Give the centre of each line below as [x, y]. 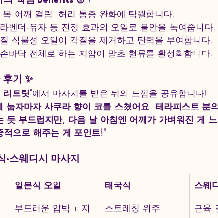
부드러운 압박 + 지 [52, 208]
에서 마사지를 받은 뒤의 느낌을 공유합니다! [120, 93]
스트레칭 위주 [132, 208]
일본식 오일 [38, 185]
